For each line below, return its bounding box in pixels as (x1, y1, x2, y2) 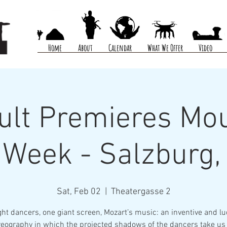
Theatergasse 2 (110, 186, 171, 197)
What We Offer (147, 42, 183, 53)
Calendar (108, 42, 132, 53)
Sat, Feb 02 (56, 186, 101, 197)
